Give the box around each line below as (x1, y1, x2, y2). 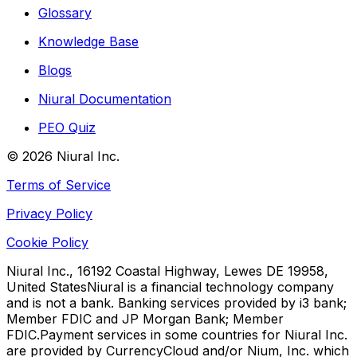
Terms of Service (6, 177, 111, 194)
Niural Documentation (38, 91, 171, 108)
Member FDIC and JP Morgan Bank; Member (6, 311, 284, 328)
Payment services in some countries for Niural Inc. (40, 327, 347, 343)
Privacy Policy (6, 206, 92, 222)
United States (6, 279, 87, 296)
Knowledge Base (38, 33, 139, 50)
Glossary (38, 5, 92, 22)
